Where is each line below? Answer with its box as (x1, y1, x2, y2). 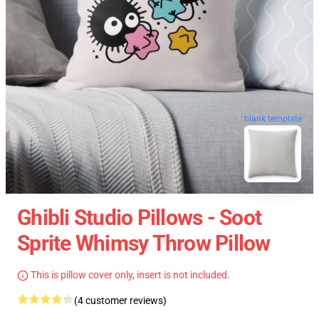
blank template (244, 112, 302, 122)
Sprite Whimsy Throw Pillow (17, 231, 271, 256)
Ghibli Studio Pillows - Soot (17, 205, 261, 230)
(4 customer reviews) (74, 295, 167, 306)
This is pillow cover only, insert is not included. (28, 269, 230, 281)
